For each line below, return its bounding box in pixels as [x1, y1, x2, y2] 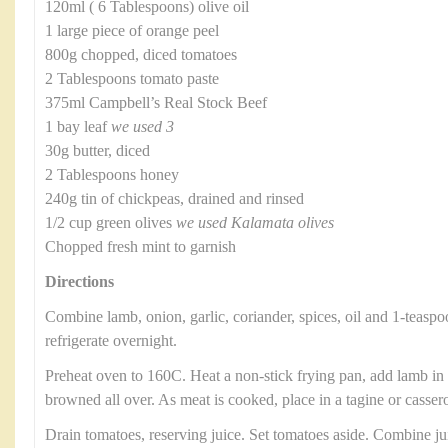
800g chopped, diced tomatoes [45, 45, 237, 64]
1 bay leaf [45, 117, 111, 136]
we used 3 [111, 117, 174, 136]
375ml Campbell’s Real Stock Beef [45, 93, 267, 112]
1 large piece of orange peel [45, 21, 219, 40]
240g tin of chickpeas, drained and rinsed [45, 189, 304, 208]
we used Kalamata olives [176, 213, 334, 232]
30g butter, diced [45, 141, 150, 160]
